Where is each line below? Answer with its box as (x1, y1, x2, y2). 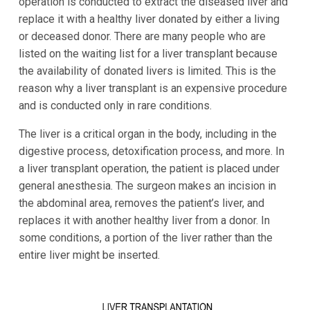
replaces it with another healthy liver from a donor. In (18, 214, 270, 228)
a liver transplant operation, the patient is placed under (18, 162, 280, 176)
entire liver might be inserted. (18, 248, 160, 262)
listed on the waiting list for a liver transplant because (18, 47, 277, 61)
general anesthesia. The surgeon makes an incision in (18, 179, 276, 193)
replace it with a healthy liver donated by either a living (18, 12, 280, 26)
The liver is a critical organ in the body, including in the (18, 127, 277, 141)
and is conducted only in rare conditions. (18, 99, 212, 113)
